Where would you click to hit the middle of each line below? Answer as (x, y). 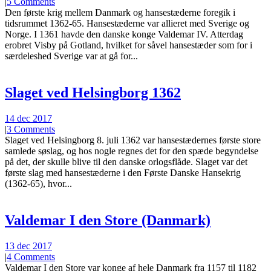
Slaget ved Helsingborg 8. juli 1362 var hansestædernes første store (133, 140)
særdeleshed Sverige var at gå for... (71, 56)
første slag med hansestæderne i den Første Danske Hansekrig (123, 173)
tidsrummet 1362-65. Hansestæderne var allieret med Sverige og (127, 24)
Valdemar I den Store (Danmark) (108, 220)
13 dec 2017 (28, 246)
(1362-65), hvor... (38, 184)
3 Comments (31, 129)
